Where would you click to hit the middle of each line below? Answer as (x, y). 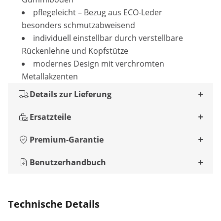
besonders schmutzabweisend (78, 25)
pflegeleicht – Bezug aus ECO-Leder (98, 13)
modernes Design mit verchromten (99, 64)
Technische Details (54, 204)
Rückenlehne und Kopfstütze (75, 51)
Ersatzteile (50, 117)
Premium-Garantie (67, 140)
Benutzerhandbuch (68, 163)
